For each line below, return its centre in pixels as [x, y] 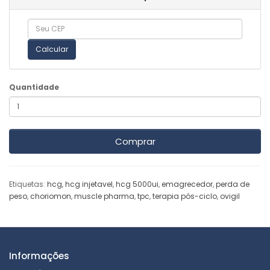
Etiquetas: [28, 184]
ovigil [230, 196]
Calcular [52, 49]
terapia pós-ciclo [185, 196]
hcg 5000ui [137, 184]
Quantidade [34, 87]
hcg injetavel [89, 184]
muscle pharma [104, 196]
